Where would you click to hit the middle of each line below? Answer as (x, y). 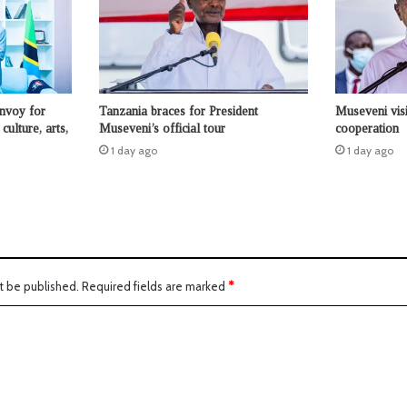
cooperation (367, 129)
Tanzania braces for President (178, 112)
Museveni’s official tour (162, 129)
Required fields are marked (155, 287)
